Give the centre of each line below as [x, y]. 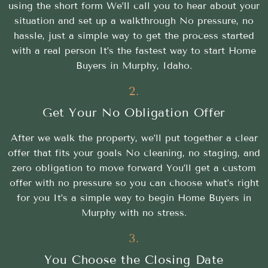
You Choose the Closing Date [134, 259]
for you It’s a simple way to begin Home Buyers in [134, 197]
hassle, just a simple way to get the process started [134, 35]
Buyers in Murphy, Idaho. [134, 65]
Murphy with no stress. [134, 212]
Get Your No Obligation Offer [134, 112]
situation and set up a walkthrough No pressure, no [134, 20]
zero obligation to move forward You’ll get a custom [134, 167]
